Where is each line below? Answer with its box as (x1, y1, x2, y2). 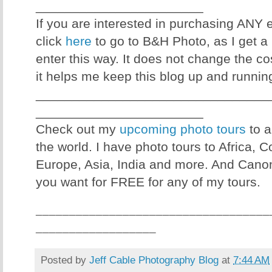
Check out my (36, 122, 120, 137)
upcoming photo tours (120, 122, 246, 137)
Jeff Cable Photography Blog (89, 253, 219, 266)
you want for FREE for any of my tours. (36, 175, 264, 190)
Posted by (41, 253, 89, 266)
